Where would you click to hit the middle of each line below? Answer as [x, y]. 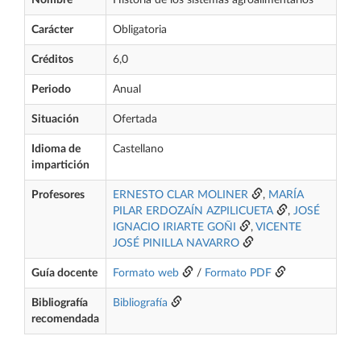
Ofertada [135, 119]
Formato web [146, 273]
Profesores [58, 195]
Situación [55, 119]
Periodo [51, 89]
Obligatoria [140, 30]
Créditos [52, 60]
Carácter [52, 30]
